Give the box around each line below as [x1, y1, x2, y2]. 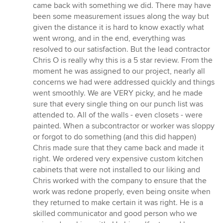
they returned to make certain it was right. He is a [33, 198, 203, 208]
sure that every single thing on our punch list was [33, 99, 203, 110]
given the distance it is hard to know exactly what [33, 22, 204, 33]
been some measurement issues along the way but [33, 11, 209, 22]
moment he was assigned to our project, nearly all [33, 66, 205, 77]
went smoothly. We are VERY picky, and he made [33, 88, 203, 99]
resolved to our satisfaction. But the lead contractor [33, 44, 210, 55]
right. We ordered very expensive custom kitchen [33, 154, 203, 164]
